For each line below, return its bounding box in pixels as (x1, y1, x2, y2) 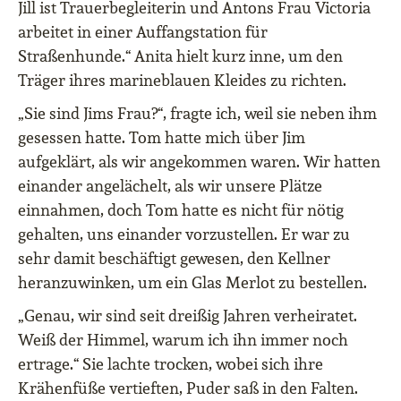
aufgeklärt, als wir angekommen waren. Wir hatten (18, 151, 380, 173)
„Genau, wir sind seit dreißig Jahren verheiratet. (18, 305, 357, 327)
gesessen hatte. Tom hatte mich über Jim (18, 127, 305, 149)
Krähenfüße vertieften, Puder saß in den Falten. (18, 378, 358, 399)
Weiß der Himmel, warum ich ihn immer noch (18, 329, 348, 351)
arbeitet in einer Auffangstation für (18, 21, 268, 43)
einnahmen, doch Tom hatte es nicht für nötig (18, 200, 344, 221)
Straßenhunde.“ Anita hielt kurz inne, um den (18, 46, 343, 67)
